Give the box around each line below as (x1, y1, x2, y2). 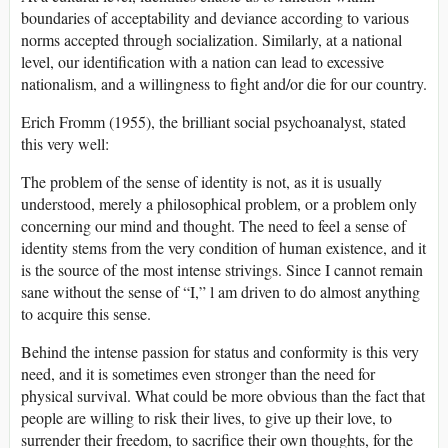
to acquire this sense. (21, 303, 151, 325)
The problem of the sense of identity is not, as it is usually (21, 171, 382, 193)
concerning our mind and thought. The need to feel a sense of (21, 215, 406, 237)
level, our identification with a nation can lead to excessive (21, 51, 384, 73)
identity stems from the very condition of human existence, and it (21, 237, 426, 259)
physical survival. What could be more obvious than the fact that (21, 385, 425, 407)
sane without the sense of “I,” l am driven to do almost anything (21, 281, 420, 303)
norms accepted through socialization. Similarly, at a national (21, 29, 402, 51)
